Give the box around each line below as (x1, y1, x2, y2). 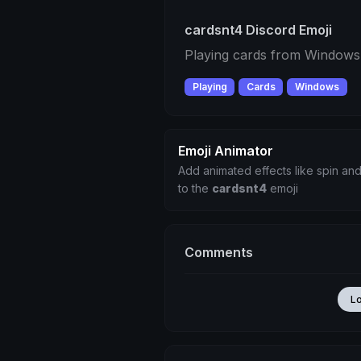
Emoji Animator (178, 143, 273, 160)
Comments (185, 244, 253, 261)
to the (178, 181, 212, 196)
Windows (294, 81, 339, 93)
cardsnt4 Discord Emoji (185, 22, 332, 38)
